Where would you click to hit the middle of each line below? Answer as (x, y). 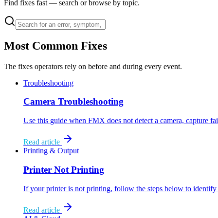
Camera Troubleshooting (73, 102)
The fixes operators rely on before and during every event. (93, 66)
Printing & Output (51, 151)
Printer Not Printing (64, 169)
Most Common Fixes (55, 45)
